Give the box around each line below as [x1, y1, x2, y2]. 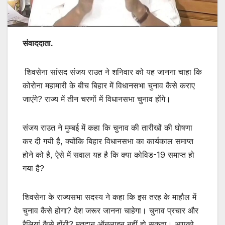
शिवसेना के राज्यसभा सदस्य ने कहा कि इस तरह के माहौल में [23, 191, 196, 202]
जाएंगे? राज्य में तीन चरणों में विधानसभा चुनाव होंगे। [23, 93, 171, 104]
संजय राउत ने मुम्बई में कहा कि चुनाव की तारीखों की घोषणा [23, 122, 192, 133]
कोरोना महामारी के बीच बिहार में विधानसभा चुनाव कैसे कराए [23, 80, 195, 90]
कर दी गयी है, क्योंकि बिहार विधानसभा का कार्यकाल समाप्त [23, 136, 193, 146]
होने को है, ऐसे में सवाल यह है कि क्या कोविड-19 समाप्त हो [23, 149, 194, 160]
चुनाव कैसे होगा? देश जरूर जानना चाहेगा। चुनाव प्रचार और [23, 205, 198, 215]
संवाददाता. [23, 38, 53, 48]
